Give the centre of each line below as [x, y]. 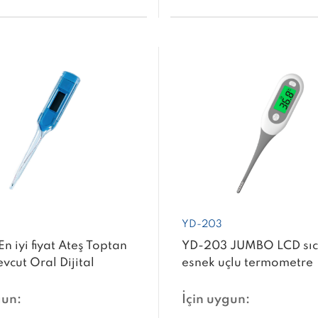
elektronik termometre [247, 280]
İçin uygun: [216, 300]
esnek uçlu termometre [248, 263]
